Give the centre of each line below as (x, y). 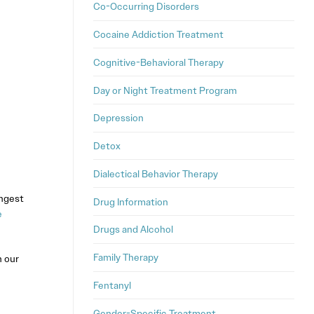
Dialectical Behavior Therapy (156, 173)
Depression (118, 118)
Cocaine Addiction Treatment (158, 34)
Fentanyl (112, 285)
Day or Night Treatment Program (165, 90)
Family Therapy (126, 258)
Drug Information (131, 202)
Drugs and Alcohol (133, 230)
